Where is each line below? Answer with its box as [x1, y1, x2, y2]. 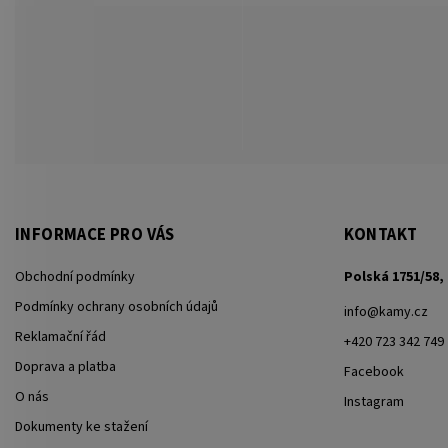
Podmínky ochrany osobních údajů [15, 296, 218, 317]
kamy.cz [378, 301, 428, 322]
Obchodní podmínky [15, 266, 135, 287]
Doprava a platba [15, 356, 116, 377]
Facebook [343, 361, 404, 382]
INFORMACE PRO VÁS [15, 222, 175, 247]
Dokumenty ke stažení [15, 416, 148, 437]
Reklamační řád [15, 326, 106, 347]
